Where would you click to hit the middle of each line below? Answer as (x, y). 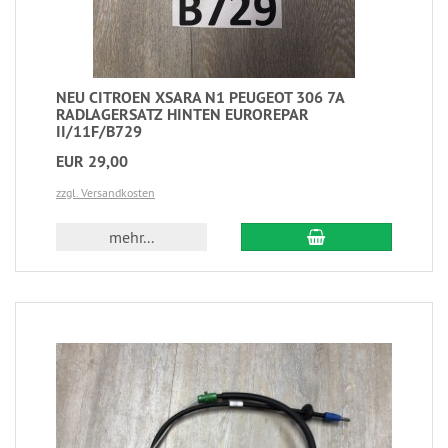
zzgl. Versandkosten (105, 192)
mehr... (132, 236)
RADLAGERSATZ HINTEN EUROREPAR (182, 114)
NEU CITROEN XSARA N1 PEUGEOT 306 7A (200, 97)
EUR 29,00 (92, 161)
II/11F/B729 (99, 131)
